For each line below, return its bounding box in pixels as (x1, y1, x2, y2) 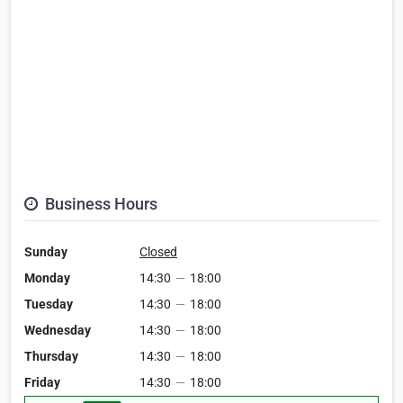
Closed (139, 245, 177, 260)
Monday (24, 271, 70, 286)
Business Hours (41, 194, 157, 214)
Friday (24, 375, 60, 390)
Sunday (24, 245, 67, 260)
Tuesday (24, 297, 73, 312)
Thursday (24, 349, 78, 364)
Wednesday (24, 323, 91, 338)
